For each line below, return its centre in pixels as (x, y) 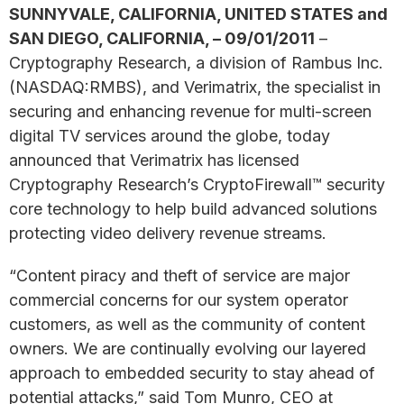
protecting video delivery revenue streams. (168, 233)
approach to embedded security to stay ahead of (192, 373)
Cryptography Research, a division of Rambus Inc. (196, 63)
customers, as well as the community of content (187, 324)
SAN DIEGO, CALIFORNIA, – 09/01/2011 (162, 38)
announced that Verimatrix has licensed (154, 160)
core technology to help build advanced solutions (193, 209)
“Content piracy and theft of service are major (179, 275)
